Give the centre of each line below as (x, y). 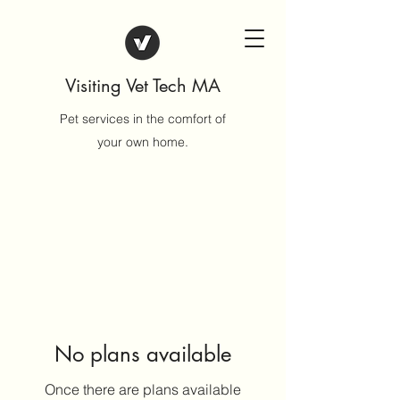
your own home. (143, 142)
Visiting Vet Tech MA (143, 86)
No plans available (143, 354)
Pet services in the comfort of (143, 119)
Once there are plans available (143, 389)
